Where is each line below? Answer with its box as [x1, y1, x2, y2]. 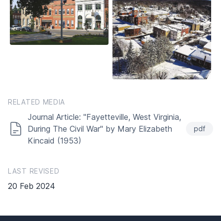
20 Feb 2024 [8, 181, 55, 191]
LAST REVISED [8, 166, 60, 175]
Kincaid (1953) [28, 135, 81, 146]
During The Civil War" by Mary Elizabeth [28, 123, 172, 134]
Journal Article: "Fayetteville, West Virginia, [28, 111, 181, 122]
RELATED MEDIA [8, 97, 66, 106]
